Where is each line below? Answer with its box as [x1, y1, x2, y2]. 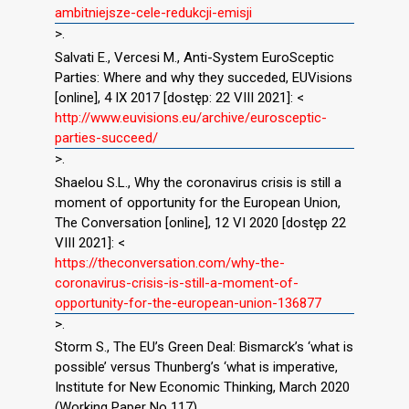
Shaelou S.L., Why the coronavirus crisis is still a [55, 173, 341, 191]
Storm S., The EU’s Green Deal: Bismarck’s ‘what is [55, 339, 353, 356]
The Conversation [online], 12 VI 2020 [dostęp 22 [55, 214, 346, 231]
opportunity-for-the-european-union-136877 [55, 294, 321, 311]
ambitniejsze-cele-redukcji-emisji [55, 5, 252, 22]
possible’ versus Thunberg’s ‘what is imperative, [55, 359, 338, 376]
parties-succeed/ [55, 129, 158, 146]
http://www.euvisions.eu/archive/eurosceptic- [55, 109, 327, 126]
